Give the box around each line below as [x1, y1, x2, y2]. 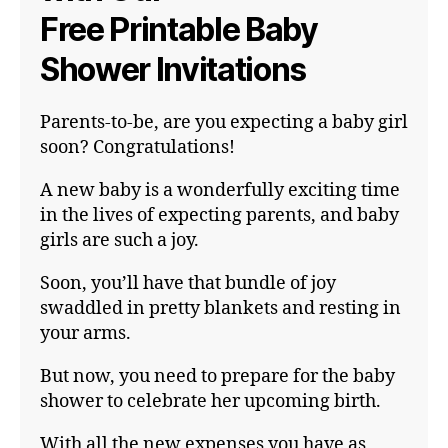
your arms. [40, 322, 131, 346]
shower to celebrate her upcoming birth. [40, 390, 381, 414]
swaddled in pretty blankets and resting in [40, 297, 401, 321]
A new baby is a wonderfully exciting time [40, 179, 400, 203]
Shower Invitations [40, 50, 307, 90]
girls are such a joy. [40, 229, 199, 253]
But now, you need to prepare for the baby [40, 365, 395, 389]
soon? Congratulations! [40, 136, 235, 160]
